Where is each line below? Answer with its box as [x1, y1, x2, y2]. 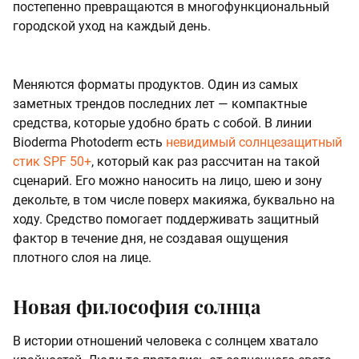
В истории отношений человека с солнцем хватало [13, 333, 318, 349]
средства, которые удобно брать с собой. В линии [13, 115, 312, 131]
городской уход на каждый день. [13, 18, 211, 34]
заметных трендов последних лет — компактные [13, 96, 307, 112]
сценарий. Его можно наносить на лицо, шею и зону [13, 173, 322, 189]
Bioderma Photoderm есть [13, 135, 166, 151]
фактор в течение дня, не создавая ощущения [13, 231, 288, 247]
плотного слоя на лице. [13, 250, 151, 266]
